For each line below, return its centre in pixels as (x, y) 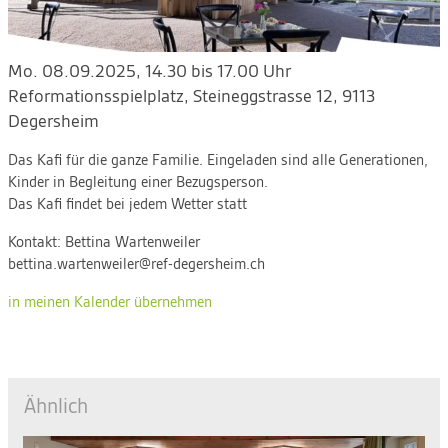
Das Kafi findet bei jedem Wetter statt (127, 205)
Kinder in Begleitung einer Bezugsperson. (138, 183)
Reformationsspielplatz (96, 96)
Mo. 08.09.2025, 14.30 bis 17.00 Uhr (149, 71)
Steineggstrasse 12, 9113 (284, 96)
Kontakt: (36, 243)
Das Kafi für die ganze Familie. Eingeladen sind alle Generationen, (218, 161)
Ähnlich (56, 407)
